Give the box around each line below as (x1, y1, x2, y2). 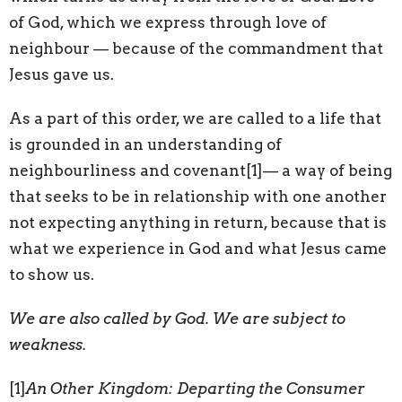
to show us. (9, 265, 94, 284)
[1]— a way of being (246, 161, 392, 179)
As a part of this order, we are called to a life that (9, 109, 381, 127)
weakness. (9, 335, 86, 354)
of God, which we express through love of (9, 13, 327, 31)
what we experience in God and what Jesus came (9, 239, 387, 258)
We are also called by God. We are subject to (9, 309, 345, 328)
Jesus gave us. (9, 65, 114, 83)
